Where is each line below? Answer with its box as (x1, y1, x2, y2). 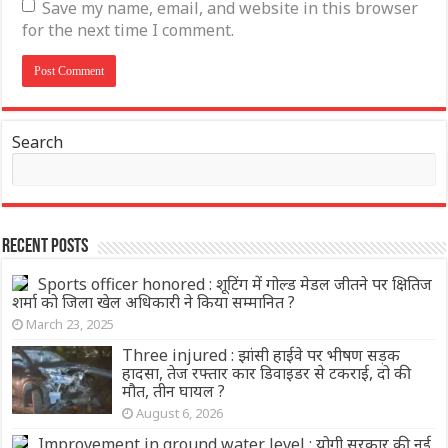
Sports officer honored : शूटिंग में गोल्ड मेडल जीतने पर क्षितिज (38, 272, 433, 295)
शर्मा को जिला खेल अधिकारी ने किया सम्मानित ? (12, 290, 296, 313)
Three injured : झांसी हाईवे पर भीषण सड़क (122, 343, 401, 366)
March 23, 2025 (26, 314, 115, 333)
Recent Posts (2, 236, 89, 257)
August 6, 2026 (136, 403, 224, 422)
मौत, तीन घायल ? (122, 379, 226, 402)
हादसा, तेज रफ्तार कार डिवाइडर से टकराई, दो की (122, 361, 412, 384)
